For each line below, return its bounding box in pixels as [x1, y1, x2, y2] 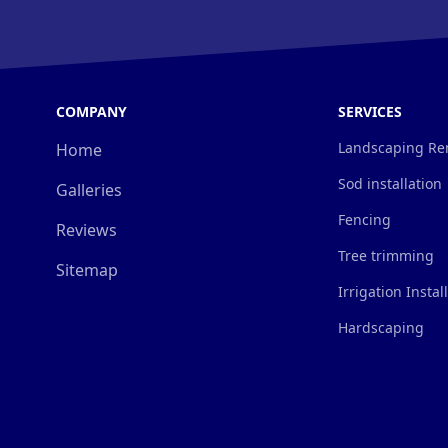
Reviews [56, 219, 117, 241]
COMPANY [56, 102, 127, 121]
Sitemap [56, 259, 118, 281]
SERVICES [338, 102, 402, 121]
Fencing [338, 210, 391, 229]
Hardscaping [338, 318, 424, 337]
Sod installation [338, 174, 442, 193]
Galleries [56, 179, 122, 201]
